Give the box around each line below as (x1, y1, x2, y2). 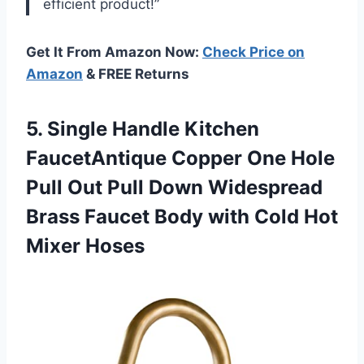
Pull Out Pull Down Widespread (26, 175, 323, 199)
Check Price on (202, 43, 305, 60)
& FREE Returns (83, 65, 189, 82)
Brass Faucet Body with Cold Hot (26, 204, 338, 228)
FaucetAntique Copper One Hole (26, 145, 335, 170)
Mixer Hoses (26, 233, 145, 258)
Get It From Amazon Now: (26, 43, 202, 60)
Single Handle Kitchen (47, 116, 259, 141)
